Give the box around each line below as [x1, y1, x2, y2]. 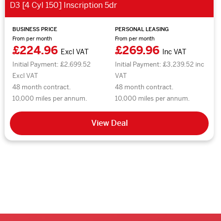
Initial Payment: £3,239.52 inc [115, 60, 205, 69]
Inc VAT [162, 47, 187, 56]
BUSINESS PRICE [12, 25, 57, 33]
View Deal [91, 117, 128, 128]
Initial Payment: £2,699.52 [12, 60, 91, 69]
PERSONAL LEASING [115, 25, 169, 33]
